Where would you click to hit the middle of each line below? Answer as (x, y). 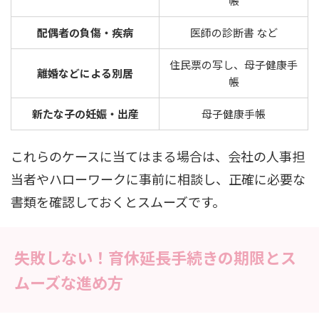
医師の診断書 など (234, 33)
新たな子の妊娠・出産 (85, 114)
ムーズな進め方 (69, 282)
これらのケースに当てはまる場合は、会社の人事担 (158, 156)
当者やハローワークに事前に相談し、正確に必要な (158, 179)
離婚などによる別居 (85, 73)
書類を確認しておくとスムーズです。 (118, 202)
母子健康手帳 (234, 114)
